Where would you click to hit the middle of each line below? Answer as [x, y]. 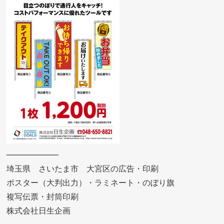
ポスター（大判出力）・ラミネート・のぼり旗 [91, 182]
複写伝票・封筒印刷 [43, 196]
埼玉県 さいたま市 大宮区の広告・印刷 [83, 168]
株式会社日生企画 [39, 210]
